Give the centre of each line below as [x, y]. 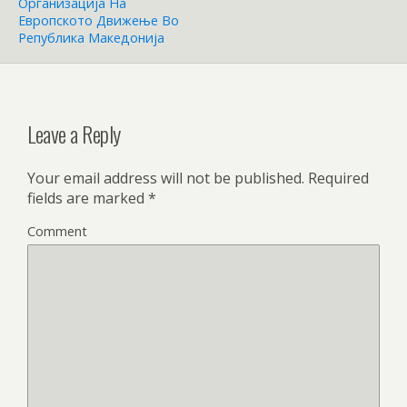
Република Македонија [91, 37]
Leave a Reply [74, 134]
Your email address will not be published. [166, 179]
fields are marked [88, 199]
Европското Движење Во [99, 20]
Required [337, 179]
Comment [57, 232]
